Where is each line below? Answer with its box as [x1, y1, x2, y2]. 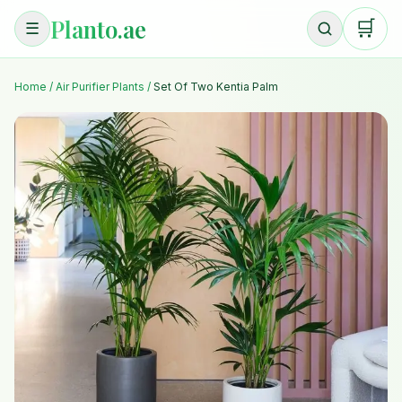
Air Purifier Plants [56, 80, 144, 93]
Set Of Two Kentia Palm [153, 80, 278, 93]
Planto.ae [50, 13, 146, 44]
